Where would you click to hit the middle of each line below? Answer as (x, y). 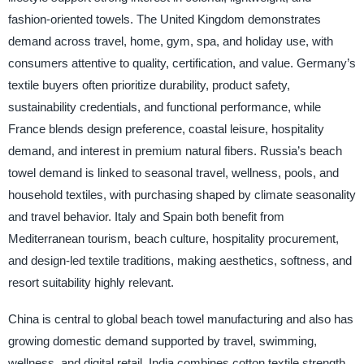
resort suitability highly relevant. (91, 282)
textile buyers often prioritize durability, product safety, (149, 84)
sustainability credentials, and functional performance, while (164, 106)
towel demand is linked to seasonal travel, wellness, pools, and (173, 172)
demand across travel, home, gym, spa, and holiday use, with (170, 41)
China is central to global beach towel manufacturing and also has (180, 318)
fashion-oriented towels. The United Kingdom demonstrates (164, 19)
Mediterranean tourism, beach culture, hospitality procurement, (173, 238)
